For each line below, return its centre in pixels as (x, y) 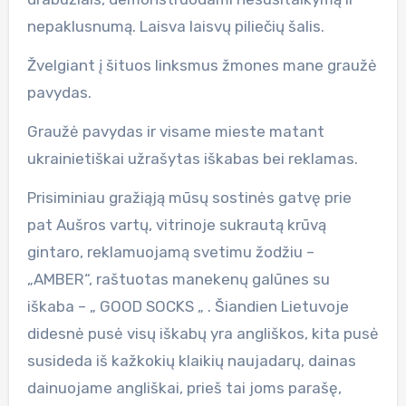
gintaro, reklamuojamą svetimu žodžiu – (170, 251)
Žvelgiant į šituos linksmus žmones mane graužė (202, 65)
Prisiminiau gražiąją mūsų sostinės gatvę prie (189, 197)
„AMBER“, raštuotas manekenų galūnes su (178, 279)
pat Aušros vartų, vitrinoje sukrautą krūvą (176, 224)
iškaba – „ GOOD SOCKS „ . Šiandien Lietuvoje (188, 306)
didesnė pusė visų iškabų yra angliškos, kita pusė (203, 333)
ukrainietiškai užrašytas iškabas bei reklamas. (192, 158)
